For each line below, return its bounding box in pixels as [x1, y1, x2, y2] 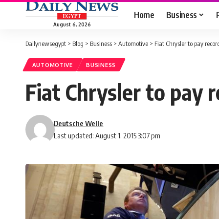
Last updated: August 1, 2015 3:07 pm [54, 131, 161, 140]
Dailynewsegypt [25, 40, 66, 47]
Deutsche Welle [54, 119, 104, 128]
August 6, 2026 [53, 21, 91, 27]
